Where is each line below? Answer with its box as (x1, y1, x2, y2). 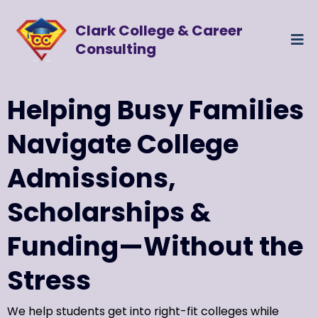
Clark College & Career (75, 20, 243, 40)
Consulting (75, 38, 156, 59)
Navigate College (7, 126, 238, 163)
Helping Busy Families (7, 92, 304, 129)
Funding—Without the (7, 228, 303, 265)
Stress (7, 262, 91, 300)
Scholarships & (7, 194, 211, 231)
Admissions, (7, 160, 176, 197)
